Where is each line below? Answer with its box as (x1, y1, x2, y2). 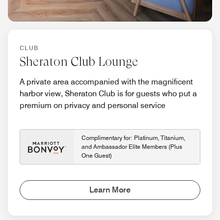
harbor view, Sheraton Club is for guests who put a (20, 89, 197, 99)
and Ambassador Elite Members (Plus (82, 143, 182, 151)
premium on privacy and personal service (20, 101, 165, 110)
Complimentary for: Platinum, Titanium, (82, 134, 185, 142)
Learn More (89, 185, 131, 195)
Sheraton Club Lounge (20, 55, 138, 69)
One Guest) (82, 152, 112, 160)
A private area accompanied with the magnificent (20, 77, 193, 87)
